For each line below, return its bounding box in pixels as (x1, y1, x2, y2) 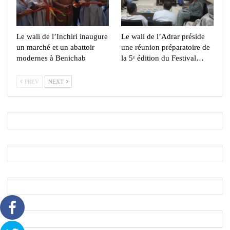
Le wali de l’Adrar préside (121, 32, 205, 41)
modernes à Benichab (16, 54, 86, 63)
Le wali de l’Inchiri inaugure (16, 32, 108, 41)
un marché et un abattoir (16, 43, 94, 52)
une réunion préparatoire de (121, 43, 210, 52)
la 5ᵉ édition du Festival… (121, 54, 204, 63)
